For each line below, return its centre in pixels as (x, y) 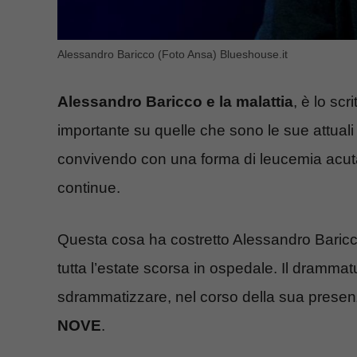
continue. (89, 188)
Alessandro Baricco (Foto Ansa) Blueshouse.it (173, 54)
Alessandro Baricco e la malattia (175, 102)
